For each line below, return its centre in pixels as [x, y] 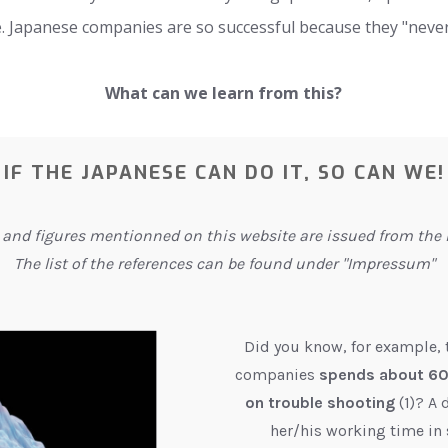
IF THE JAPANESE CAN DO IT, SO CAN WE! [224, 173]
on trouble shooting [321, 403]
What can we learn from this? [224, 93]
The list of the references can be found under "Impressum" [224, 264]
